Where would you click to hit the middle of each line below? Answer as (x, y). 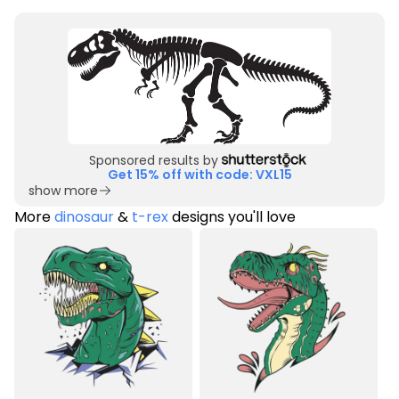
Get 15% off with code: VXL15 (199, 175)
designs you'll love (232, 217)
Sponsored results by (154, 160)
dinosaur (84, 217)
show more (63, 191)
